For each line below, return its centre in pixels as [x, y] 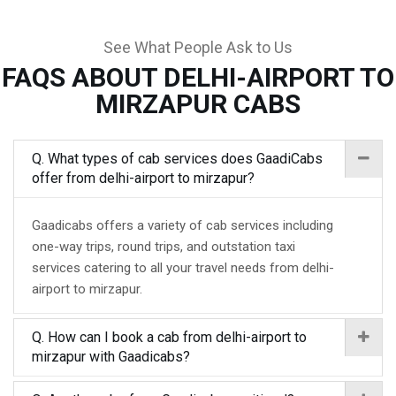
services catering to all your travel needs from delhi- [183, 268]
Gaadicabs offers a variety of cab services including [183, 225]
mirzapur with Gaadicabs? [111, 357]
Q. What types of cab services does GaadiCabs [177, 159]
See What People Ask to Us [198, 47]
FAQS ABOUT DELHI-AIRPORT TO [198, 77]
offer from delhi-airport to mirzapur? [143, 178]
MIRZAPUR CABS [198, 104]
